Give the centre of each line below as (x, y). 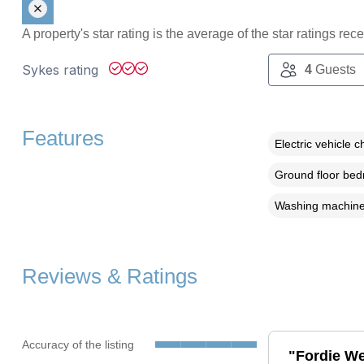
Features (63, 139)
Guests (334, 70)
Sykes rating (62, 70)
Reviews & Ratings (109, 277)
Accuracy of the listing (78, 344)
